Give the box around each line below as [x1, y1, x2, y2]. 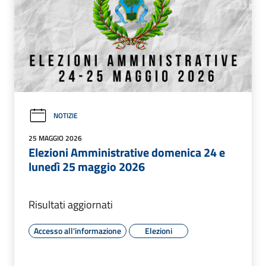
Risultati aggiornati [28, 196, 113, 213]
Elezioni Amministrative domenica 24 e [28, 142, 225, 161]
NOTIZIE [53, 110, 78, 122]
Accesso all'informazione [34, 224, 121, 237]
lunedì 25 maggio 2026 [28, 157, 145, 176]
